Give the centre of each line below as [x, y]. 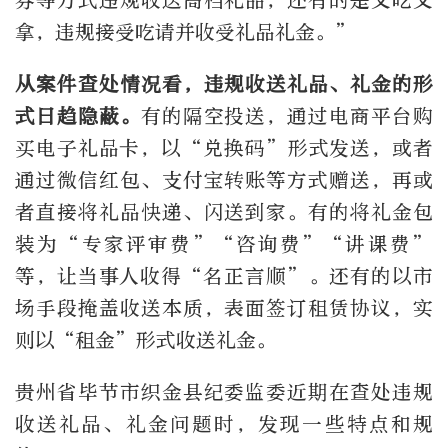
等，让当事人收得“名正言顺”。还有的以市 [224, 276]
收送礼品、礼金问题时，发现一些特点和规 [224, 424]
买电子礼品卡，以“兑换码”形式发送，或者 [224, 148]
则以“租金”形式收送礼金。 [145, 340]
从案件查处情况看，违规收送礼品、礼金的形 [224, 84]
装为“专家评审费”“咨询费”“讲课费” [224, 244]
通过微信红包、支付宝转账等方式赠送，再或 [224, 180]
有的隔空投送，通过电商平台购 [287, 116]
